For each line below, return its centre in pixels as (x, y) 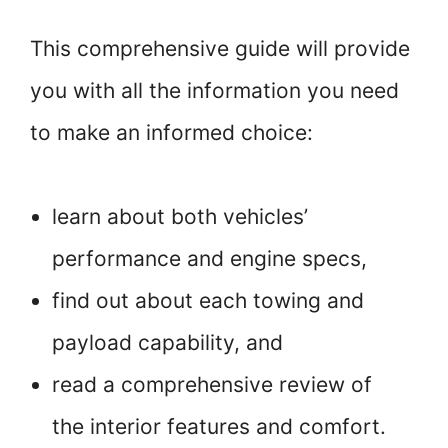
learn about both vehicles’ (180, 216)
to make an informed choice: (174, 132)
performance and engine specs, (212, 258)
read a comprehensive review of (212, 384)
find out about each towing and (208, 300)
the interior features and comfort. (222, 426)
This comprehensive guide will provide (220, 48)
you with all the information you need (214, 90)
